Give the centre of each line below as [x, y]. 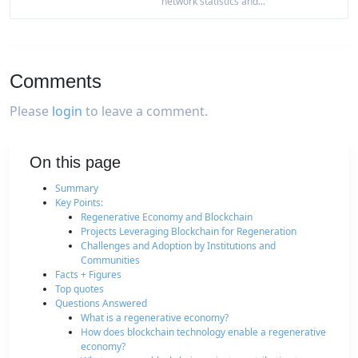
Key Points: [79, 202]
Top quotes [80, 288]
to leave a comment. [145, 111]
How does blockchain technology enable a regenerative [203, 332]
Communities [110, 260]
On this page [75, 162]
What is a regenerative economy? [155, 317]
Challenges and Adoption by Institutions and [178, 245]
